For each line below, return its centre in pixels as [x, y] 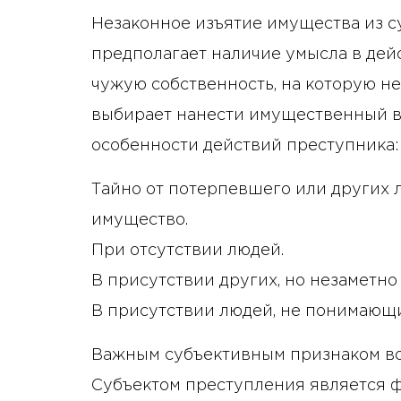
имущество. [140, 221]
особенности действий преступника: [245, 146]
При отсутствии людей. [188, 251]
